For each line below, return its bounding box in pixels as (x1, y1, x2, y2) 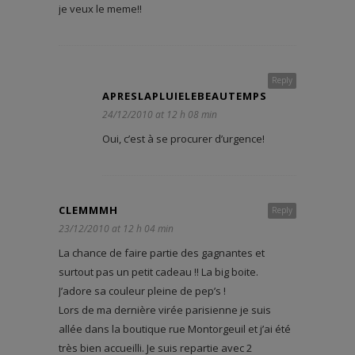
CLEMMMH (59, 202, 118, 217)
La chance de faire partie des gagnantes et (59, 245, 265, 260)
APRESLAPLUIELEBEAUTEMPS (102, 88, 267, 103)
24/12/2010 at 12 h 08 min (102, 107, 217, 121)
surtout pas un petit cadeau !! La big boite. (59, 264, 258, 279)
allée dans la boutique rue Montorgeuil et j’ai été (59, 321, 291, 336)
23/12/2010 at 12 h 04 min (59, 221, 174, 235)
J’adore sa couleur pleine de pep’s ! (59, 283, 226, 298)
